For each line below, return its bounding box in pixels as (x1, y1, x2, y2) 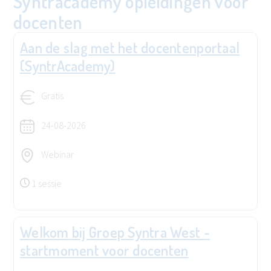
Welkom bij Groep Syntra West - (20, 222, 210, 241)
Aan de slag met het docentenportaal (20, 38, 240, 57)
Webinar (39, 148, 74, 160)
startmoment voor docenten (20, 240, 189, 260)
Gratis (39, 90, 64, 102)
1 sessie (31, 177, 62, 189)
